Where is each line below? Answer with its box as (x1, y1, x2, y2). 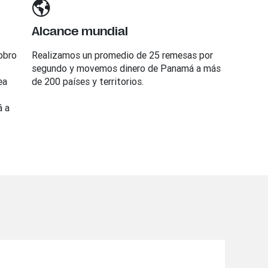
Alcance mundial (31, 25, 128, 38)
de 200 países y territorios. (31, 75, 144, 87)
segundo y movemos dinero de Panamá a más (31, 62, 221, 74)
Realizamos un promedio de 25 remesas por (31, 49, 213, 61)
